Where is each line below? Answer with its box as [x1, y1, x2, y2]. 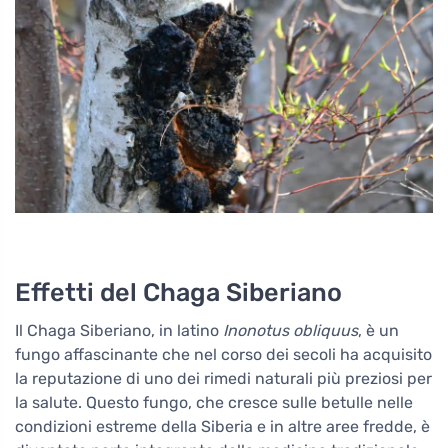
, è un [358, 320, 399, 340]
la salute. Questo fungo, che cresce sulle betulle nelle [15, 392, 413, 412]
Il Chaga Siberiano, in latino [15, 320, 223, 340]
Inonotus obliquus [223, 320, 358, 340]
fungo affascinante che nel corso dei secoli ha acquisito [15, 344, 432, 364]
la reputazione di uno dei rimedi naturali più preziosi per [15, 368, 432, 388]
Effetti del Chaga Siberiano [15, 276, 342, 307]
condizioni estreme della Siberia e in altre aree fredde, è [15, 416, 430, 436]
